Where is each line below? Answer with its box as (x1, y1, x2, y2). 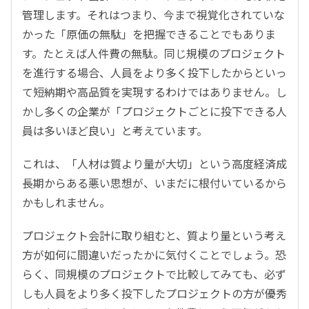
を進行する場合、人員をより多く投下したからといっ (22, 64, 287, 81)
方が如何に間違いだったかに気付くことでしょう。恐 (22, 246, 286, 263)
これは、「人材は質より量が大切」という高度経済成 (22, 155, 287, 172)
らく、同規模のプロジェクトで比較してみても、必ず (22, 266, 286, 283)
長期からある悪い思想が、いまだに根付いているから (22, 175, 287, 192)
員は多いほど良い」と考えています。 (22, 122, 208, 139)
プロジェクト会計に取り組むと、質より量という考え (22, 227, 286, 244)
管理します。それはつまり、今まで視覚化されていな (22, 6, 285, 23)
